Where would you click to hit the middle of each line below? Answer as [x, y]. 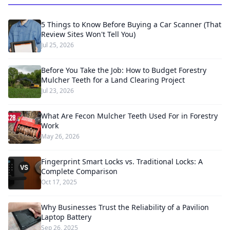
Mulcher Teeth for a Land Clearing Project [113, 80]
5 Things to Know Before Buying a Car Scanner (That [131, 24]
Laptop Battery [66, 217]
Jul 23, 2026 [57, 91]
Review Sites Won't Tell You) [88, 34]
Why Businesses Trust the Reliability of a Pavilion [125, 207]
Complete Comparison [79, 171]
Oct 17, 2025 [59, 182]
